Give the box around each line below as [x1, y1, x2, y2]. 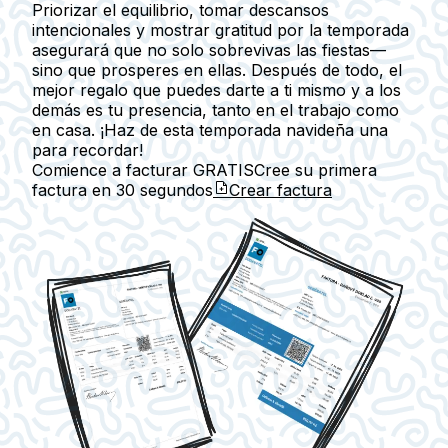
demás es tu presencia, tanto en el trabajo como [32, 100, 399, 121]
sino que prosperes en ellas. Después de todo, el [32, 60, 402, 81]
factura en [32, 180, 116, 201]
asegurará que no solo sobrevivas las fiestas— [32, 40, 386, 61]
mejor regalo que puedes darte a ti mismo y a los [32, 80, 401, 101]
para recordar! [32, 140, 143, 161]
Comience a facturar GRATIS [32, 160, 254, 181]
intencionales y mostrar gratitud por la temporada [32, 20, 409, 41]
